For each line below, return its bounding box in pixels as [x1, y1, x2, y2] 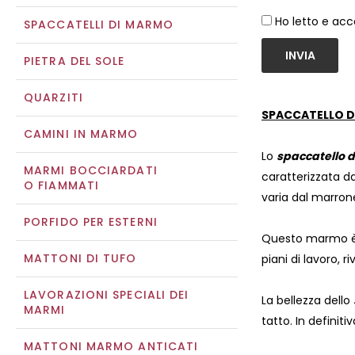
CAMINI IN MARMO [24, 126, 139, 142]
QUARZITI [24, 90, 83, 105]
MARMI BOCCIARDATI [24, 162, 158, 178]
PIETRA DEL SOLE [24, 53, 125, 69]
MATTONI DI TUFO [24, 250, 137, 266]
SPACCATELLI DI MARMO [24, 17, 174, 32]
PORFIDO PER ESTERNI [24, 214, 158, 230]
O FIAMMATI [24, 177, 99, 193]
